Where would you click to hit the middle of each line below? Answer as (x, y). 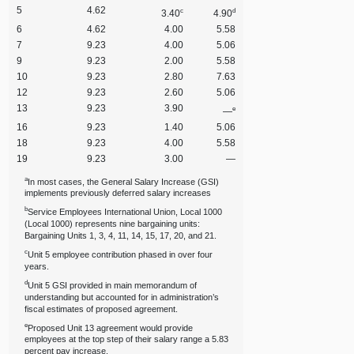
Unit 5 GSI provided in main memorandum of (113, 285)
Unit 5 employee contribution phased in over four (121, 254)
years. (37, 266)
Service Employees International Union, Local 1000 (125, 212)
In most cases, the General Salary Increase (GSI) (124, 181)
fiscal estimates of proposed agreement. (102, 309)
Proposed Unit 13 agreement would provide (111, 328)
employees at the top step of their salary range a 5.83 (127, 339)
